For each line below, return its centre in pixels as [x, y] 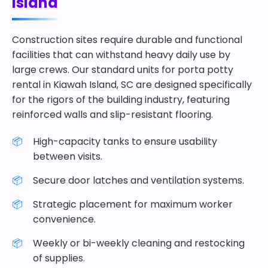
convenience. [64, 219]
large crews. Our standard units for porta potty [123, 70]
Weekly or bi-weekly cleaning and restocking [139, 243]
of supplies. [59, 258]
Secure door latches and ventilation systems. [138, 180]
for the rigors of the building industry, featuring [121, 100]
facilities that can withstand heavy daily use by [121, 55]
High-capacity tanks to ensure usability [125, 141]
